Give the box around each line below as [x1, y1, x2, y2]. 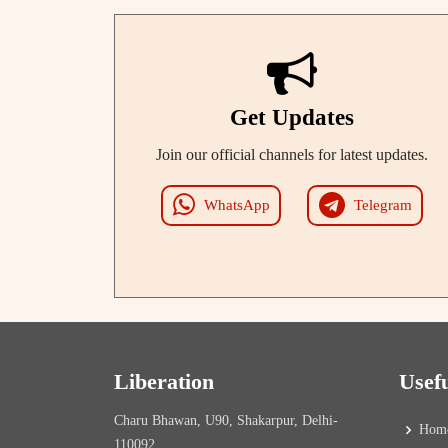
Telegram [353, 197, 412, 214]
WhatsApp [203, 197, 270, 214]
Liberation [114, 368, 214, 394]
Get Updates [230, 104, 354, 130]
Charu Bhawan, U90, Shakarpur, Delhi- [114, 412, 338, 428]
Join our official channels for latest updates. [156, 145, 428, 163]
